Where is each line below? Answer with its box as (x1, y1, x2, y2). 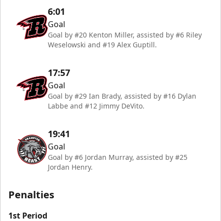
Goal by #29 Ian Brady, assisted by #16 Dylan (48, 91, 196, 101)
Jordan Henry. (48, 162, 93, 172)
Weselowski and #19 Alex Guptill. (48, 40, 157, 49)
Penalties (8, 188, 54, 201)
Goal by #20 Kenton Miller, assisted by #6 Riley (48, 30, 202, 39)
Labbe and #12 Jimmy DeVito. (48, 101, 145, 110)
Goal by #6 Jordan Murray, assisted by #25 (48, 152, 187, 162)
